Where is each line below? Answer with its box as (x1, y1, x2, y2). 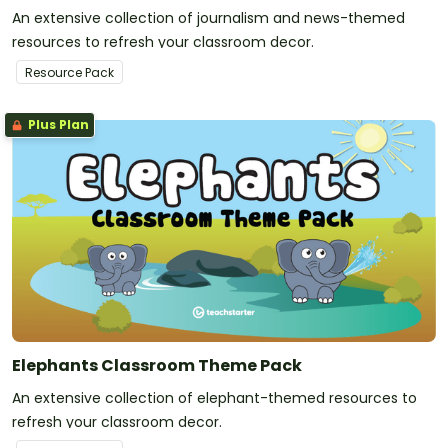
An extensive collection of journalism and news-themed (12, 7, 405, 28)
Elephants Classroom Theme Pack (12, 353, 302, 377)
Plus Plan (25, 115, 89, 133)
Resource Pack (25, 63, 114, 81)
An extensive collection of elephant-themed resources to (12, 387, 417, 408)
